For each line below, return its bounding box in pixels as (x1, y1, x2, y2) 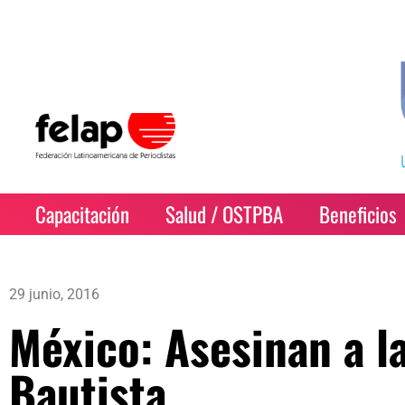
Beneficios (319, 199, 398, 230)
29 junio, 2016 (9, 286, 99, 303)
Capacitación (35, 199, 130, 230)
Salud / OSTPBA (165, 199, 284, 230)
